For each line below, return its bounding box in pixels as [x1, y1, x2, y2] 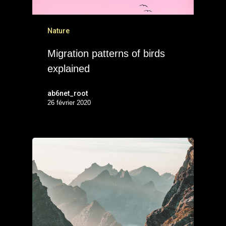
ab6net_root [47, 89, 88, 98]
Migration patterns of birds [47, 48, 165, 60]
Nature [47, 27, 70, 35]
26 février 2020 [47, 99, 91, 107]
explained [47, 63, 90, 75]
